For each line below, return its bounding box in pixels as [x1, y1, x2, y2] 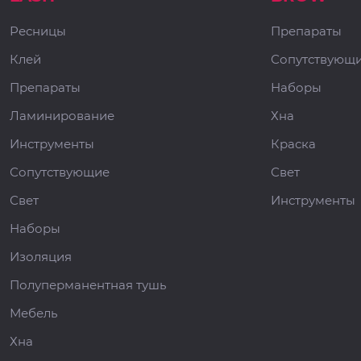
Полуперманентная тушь [10, 277, 166, 293]
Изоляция [10, 249, 72, 264]
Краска [270, 136, 316, 151]
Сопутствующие [10, 164, 110, 180]
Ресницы [10, 23, 66, 39]
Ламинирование [10, 108, 114, 123]
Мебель [10, 305, 57, 321]
